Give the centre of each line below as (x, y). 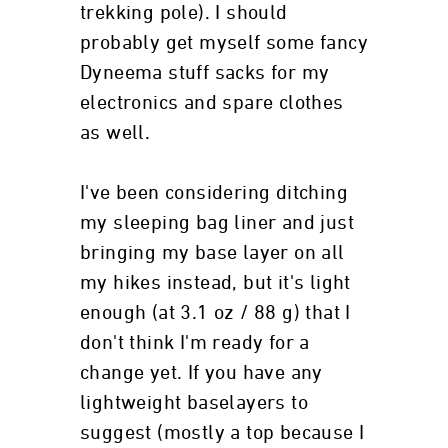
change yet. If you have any (201, 373)
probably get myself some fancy (224, 43)
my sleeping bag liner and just (217, 223)
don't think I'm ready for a (195, 343)
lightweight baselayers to (194, 403)
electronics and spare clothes (212, 103)
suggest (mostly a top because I (222, 433)
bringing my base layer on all (212, 253)
